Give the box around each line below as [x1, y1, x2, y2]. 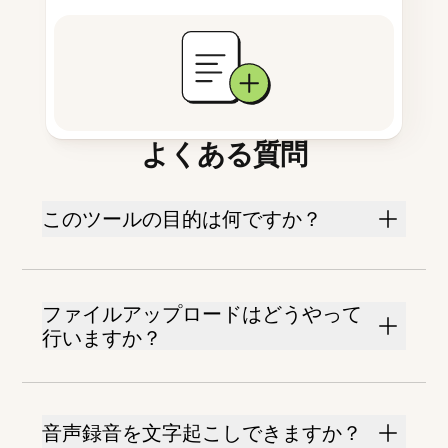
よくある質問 [140, 137, 308, 172]
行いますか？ [42, 326, 163, 351]
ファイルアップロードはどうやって [42, 302, 363, 327]
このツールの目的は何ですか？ [42, 207, 323, 232]
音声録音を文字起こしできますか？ [42, 421, 363, 446]
